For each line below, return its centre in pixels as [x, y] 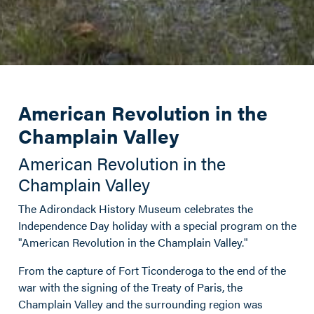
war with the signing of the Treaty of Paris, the [130, 287]
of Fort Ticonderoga [156, 270]
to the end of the [246, 270]
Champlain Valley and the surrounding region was [141, 303]
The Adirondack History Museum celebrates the [136, 208]
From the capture [62, 270]
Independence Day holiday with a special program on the [157, 225]
